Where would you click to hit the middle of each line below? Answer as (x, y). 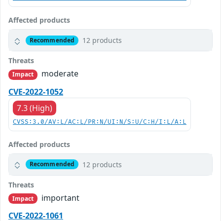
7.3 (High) (35, 108)
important (60, 198)
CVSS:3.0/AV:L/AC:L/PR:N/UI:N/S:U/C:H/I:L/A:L (100, 122)
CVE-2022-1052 (36, 92)
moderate (59, 74)
